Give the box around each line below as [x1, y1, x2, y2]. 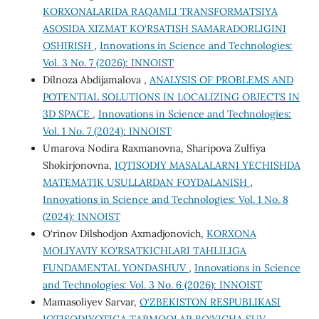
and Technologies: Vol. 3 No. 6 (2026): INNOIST [42, 278, 262, 292]
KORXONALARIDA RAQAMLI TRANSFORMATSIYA [42, 5, 278, 19]
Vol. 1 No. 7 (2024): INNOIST [42, 125, 172, 138]
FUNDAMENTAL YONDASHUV [42, 261, 189, 275]
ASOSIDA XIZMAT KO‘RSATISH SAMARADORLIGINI [42, 22, 286, 36]
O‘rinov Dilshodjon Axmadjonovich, [42, 227, 206, 241]
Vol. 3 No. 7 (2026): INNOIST [42, 56, 174, 70]
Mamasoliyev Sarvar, [42, 296, 140, 309]
